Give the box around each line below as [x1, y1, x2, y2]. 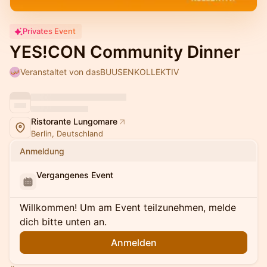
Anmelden [110, 237, 157, 249]
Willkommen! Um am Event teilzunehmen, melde [20, 201, 236, 213]
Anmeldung [20, 146, 64, 156]
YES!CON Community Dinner [10, 42, 240, 62]
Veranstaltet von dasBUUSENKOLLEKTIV [20, 67, 179, 77]
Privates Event [23, 26, 76, 36]
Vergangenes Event [36, 170, 113, 180]
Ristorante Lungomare [31, 116, 117, 126]
